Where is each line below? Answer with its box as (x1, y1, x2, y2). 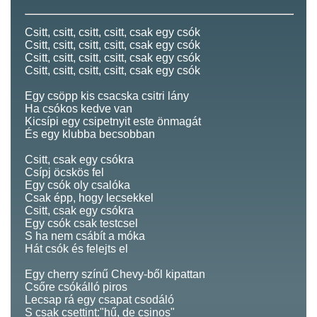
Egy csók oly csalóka (25, 178, 130, 191)
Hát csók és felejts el (25, 242, 128, 255)
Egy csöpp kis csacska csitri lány (25, 89, 189, 102)
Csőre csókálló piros (25, 280, 127, 293)
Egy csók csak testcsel (25, 217, 138, 229)
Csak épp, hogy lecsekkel (25, 191, 154, 204)
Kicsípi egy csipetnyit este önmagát (25, 115, 201, 127)
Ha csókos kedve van (25, 102, 132, 115)
